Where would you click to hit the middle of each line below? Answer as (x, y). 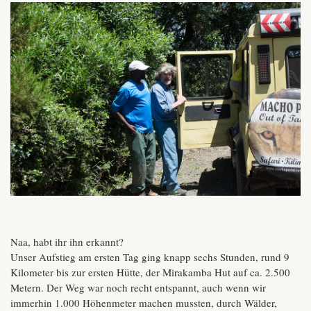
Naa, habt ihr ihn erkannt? (67, 241)
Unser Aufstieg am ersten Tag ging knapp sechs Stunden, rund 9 (150, 257)
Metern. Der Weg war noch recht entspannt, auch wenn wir (138, 287)
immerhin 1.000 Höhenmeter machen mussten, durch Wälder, (144, 302)
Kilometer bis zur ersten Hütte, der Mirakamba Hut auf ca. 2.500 (150, 272)
